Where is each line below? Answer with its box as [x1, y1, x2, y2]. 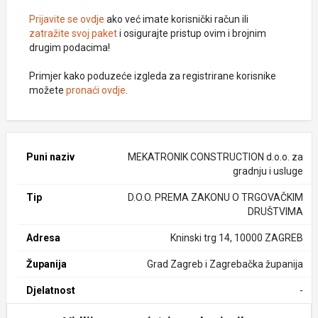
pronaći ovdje [66, 84, 126, 96]
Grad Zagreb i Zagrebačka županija [146, 258, 303, 270]
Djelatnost [26, 285, 75, 296]
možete [29, 84, 66, 96]
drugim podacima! [29, 42, 110, 53]
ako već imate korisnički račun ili [104, 13, 248, 25]
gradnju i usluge [232, 165, 303, 177]
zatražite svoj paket [29, 28, 117, 39]
